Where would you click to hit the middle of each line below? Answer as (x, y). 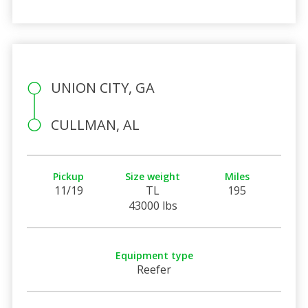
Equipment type (154, 255)
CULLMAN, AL (95, 124)
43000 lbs (153, 205)
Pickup (69, 176)
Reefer (154, 269)
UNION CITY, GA (102, 87)
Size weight (153, 176)
